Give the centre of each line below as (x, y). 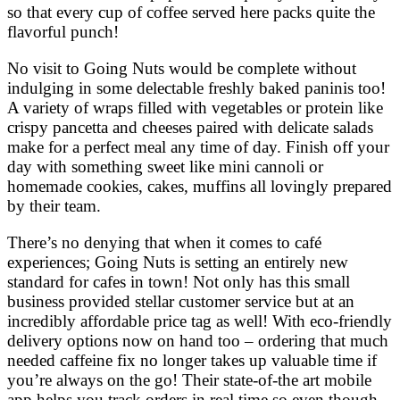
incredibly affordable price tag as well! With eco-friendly (200, 321)
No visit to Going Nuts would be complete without (182, 68)
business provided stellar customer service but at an (181, 301)
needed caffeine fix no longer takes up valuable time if (192, 360)
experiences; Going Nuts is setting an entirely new (178, 262)
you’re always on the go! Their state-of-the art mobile (189, 379)
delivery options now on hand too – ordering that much (198, 340)
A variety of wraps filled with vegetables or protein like (195, 107)
